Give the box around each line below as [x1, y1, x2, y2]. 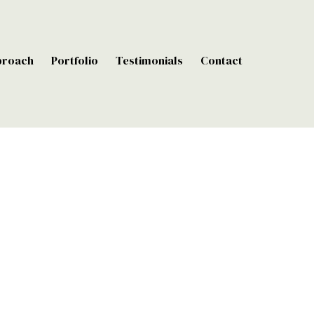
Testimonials [116, 53, 183, 68]
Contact [200, 53, 243, 68]
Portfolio [51, 53, 98, 68]
